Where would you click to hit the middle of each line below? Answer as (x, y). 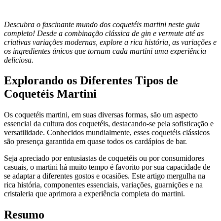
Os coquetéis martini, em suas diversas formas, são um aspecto (101, 115)
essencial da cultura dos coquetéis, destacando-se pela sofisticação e (109, 124)
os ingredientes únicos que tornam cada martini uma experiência (105, 51)
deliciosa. (19, 60)
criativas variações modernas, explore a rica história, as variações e (110, 42)
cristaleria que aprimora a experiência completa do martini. (94, 194)
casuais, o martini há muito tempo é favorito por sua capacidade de (107, 167)
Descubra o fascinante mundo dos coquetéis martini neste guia (102, 24)
